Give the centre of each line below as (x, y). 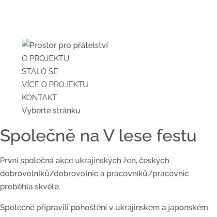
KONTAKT (39, 98)
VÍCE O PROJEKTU (55, 85)
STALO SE (40, 71)
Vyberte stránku (51, 111)
